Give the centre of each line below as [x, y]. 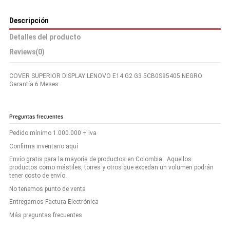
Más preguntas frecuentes [46, 215]
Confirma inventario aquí [44, 146]
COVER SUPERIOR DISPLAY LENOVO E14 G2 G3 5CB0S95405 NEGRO [106, 76]
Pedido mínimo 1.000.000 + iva [53, 133]
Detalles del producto [45, 37]
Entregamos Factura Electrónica [54, 202]
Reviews [22, 52]
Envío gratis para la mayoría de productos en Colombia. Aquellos [100, 159]
